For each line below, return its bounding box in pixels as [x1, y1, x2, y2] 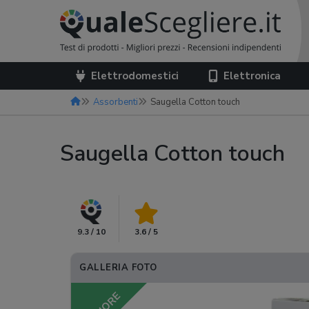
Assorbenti [93, 96, 138, 108]
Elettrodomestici [91, 69, 179, 83]
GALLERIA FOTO [79, 261, 157, 274]
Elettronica [223, 69, 281, 83]
